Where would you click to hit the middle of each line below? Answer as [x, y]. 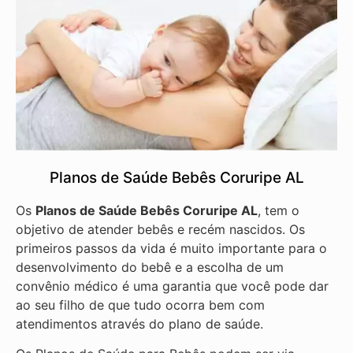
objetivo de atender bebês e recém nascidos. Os [160, 229]
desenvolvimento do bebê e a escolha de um [150, 267]
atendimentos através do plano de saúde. [139, 323]
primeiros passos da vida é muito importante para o [171, 248]
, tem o [279, 210]
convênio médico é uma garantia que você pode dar [172, 286]
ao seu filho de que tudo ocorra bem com [140, 305]
